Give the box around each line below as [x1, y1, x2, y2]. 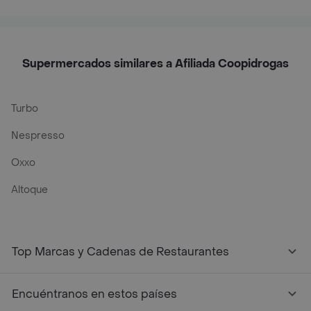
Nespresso [11, 129, 65, 142]
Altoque [11, 183, 48, 196]
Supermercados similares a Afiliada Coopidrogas [22, 56, 289, 71]
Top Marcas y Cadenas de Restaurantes [12, 244, 229, 259]
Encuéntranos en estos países [12, 287, 177, 301]
